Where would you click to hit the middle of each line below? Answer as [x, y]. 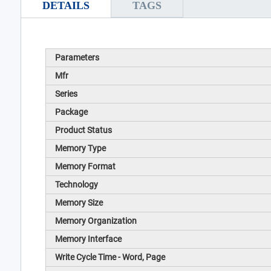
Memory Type [80, 149]
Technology [76, 185]
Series [66, 94]
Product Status [83, 130]
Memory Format [85, 167]
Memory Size [79, 203]
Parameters [77, 58]
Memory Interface [88, 239]
